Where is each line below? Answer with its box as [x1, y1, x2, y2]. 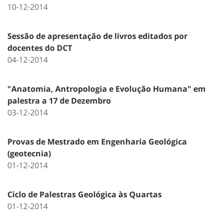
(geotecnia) [7, 147, 51, 159]
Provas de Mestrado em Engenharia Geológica [7, 136, 187, 147]
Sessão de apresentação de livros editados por [7, 30, 187, 41]
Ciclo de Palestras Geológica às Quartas [7, 188, 162, 200]
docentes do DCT [7, 42, 72, 53]
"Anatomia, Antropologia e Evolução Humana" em [7, 83, 206, 94]
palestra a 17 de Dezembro [7, 95, 111, 106]
